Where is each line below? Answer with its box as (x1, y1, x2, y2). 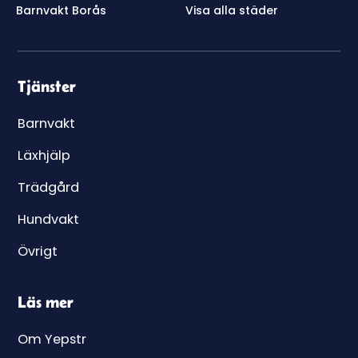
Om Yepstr (18, 330, 87, 349)
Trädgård (18, 178, 80, 197)
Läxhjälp (18, 146, 71, 165)
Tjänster (18, 77, 77, 96)
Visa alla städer (185, 2, 278, 19)
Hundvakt (18, 210, 80, 229)
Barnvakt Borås (16, 2, 106, 19)
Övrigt (18, 242, 58, 261)
